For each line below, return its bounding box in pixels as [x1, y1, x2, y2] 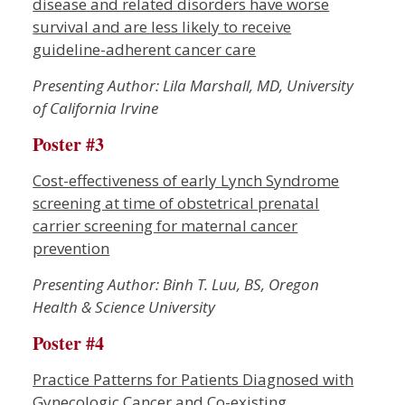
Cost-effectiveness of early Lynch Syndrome [33, 170, 340, 191]
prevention [33, 238, 110, 259]
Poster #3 [33, 131, 105, 157]
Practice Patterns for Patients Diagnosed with [33, 369, 354, 390]
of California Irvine [33, 98, 159, 118]
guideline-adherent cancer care [33, 39, 257, 60]
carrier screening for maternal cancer [33, 215, 298, 236]
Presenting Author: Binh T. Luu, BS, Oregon [33, 274, 320, 295]
